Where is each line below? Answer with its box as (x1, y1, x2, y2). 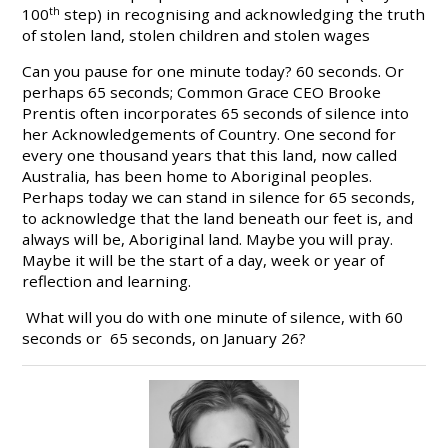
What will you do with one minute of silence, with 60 (22, 307, 404, 328)
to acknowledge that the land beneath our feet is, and (22, 208, 414, 229)
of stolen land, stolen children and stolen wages (22, 25, 371, 46)
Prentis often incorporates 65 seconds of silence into (22, 103, 410, 124)
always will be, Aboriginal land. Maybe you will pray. (22, 229, 394, 250)
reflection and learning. (22, 271, 192, 292)
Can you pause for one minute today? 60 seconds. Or (22, 61, 405, 82)
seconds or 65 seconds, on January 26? (22, 328, 307, 349)
